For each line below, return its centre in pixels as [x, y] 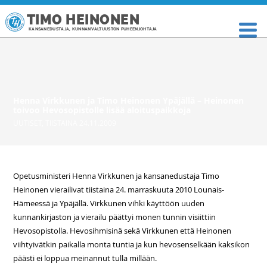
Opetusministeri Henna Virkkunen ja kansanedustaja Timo [117, 176]
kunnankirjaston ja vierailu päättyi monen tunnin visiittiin [115, 217]
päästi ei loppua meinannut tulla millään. [85, 258]
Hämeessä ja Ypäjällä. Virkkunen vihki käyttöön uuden [109, 203]
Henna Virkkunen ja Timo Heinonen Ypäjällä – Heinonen [129, 100]
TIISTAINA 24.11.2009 [81, 123]
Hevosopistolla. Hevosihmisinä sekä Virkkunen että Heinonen [122, 231]
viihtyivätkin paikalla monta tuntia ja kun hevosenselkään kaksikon [132, 244]
